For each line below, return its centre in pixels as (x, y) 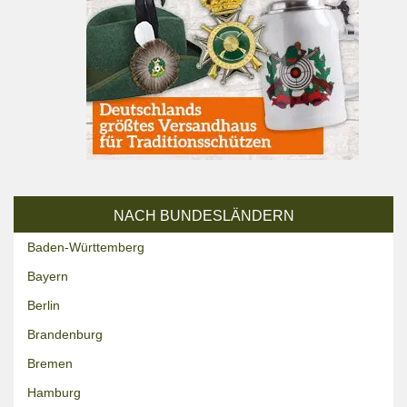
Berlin (44, 305)
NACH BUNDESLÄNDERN (203, 216)
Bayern (48, 276)
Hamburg (54, 392)
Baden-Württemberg (86, 247)
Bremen (50, 363)
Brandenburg (65, 334)
